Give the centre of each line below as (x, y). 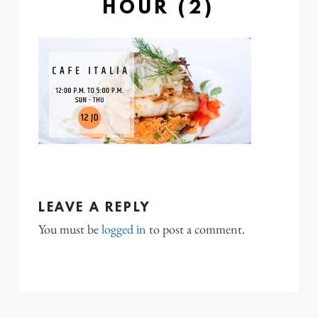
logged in (124, 229)
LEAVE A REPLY (94, 208)
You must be (70, 229)
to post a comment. (196, 229)
